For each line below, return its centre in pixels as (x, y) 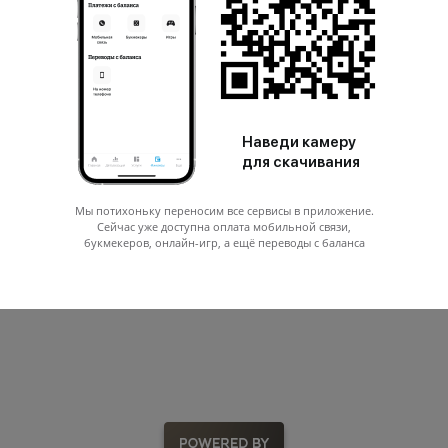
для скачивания (301, 161)
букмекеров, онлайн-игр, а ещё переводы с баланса (224, 242)
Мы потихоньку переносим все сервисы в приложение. (224, 210)
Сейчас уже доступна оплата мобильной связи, (224, 226)
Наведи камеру (299, 141)
